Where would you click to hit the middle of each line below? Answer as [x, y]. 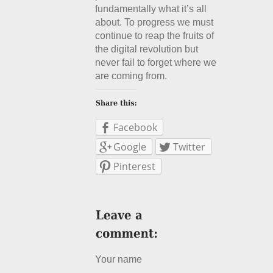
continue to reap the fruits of [155, 36]
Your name [119, 259]
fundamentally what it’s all [151, 9]
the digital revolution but [147, 49]
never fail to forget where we [156, 62]
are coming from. [131, 76]
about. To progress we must [154, 22]
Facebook [136, 127]
